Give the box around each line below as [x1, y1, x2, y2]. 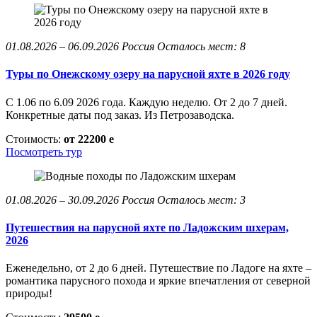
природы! [6, 287, 52, 300]
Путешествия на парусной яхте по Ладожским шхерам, [6, 221, 289, 234]
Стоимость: [6, 132, 64, 145]
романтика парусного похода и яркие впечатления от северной [6, 275, 311, 287]
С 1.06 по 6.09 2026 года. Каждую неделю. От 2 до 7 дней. [6, 96, 287, 108]
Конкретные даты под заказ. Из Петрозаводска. [6, 108, 234, 121]
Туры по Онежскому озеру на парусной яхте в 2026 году [6, 68, 290, 81]
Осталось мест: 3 [157, 193, 246, 206]
